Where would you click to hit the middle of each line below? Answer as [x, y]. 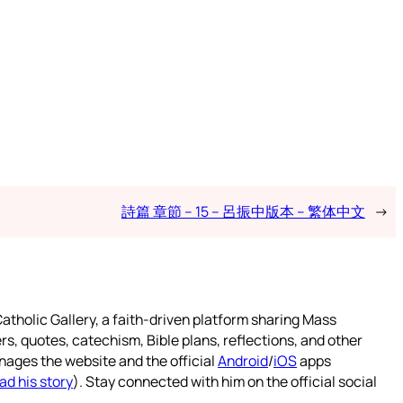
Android [243, 360]
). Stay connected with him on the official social [225, 381]
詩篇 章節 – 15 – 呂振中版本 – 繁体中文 [243, 211]
